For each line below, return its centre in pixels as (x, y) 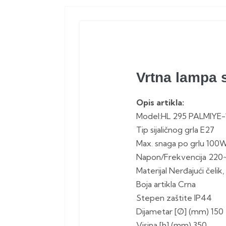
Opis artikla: (160, 102)
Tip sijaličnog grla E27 (175, 129)
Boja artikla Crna (166, 184)
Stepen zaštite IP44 (174, 197)
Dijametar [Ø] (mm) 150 (180, 211)
